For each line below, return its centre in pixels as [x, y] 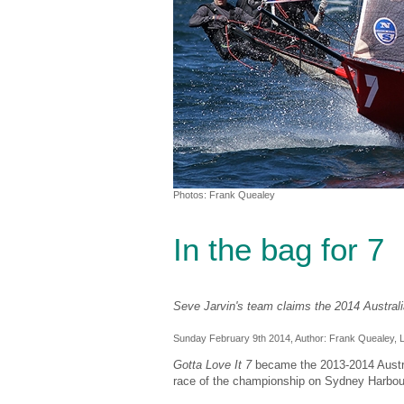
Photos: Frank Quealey [224, 195]
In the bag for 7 [279, 250]
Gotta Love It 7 [212, 364]
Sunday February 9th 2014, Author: [251, 338]
